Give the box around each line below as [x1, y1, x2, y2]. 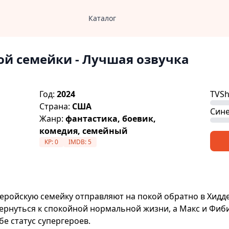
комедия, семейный [39, 125, 128, 136]
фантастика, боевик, [65, 113, 156, 124]
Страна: [39, 101, 73, 112]
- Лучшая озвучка [72, 51, 189, 67]
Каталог [88, 13, 116, 23]
